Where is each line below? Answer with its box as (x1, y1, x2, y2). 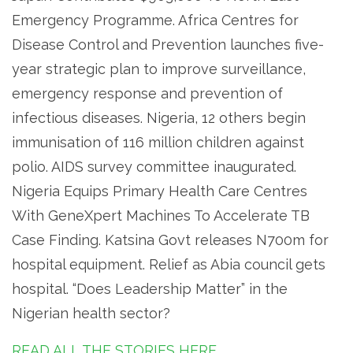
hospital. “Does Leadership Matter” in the (12, 281, 288, 298)
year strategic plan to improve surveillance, (12, 61, 306, 78)
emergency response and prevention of (12, 85, 283, 102)
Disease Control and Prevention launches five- (12, 36, 324, 54)
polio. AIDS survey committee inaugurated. (12, 158, 296, 176)
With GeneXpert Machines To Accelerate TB (12, 207, 310, 225)
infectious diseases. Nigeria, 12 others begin (12, 110, 306, 127)
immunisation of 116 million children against (12, 134, 304, 151)
